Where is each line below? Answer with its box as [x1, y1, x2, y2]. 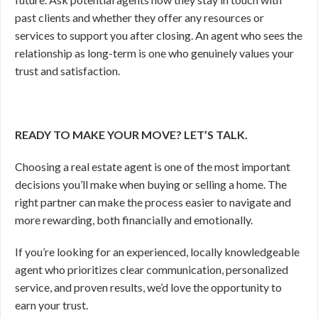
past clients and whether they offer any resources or [15, 11, 264, 24]
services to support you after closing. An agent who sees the [15, 28, 302, 42]
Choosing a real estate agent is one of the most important [15, 160, 290, 173]
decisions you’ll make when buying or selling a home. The [15, 177, 287, 191]
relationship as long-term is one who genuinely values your [15, 46, 294, 60]
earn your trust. [15, 298, 88, 312]
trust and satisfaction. [15, 64, 120, 77]
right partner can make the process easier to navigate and [15, 195, 291, 209]
